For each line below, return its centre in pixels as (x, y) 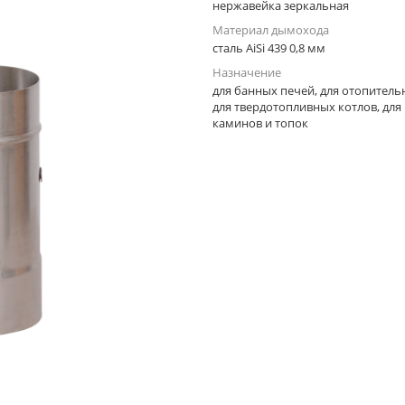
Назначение (247, 72)
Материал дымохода (271, 30)
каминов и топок (260, 123)
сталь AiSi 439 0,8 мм (269, 48)
